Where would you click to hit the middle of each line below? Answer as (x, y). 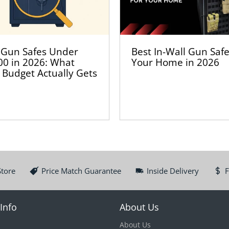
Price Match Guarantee (81, 170)
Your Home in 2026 (176, 62)
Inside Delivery (173, 170)
